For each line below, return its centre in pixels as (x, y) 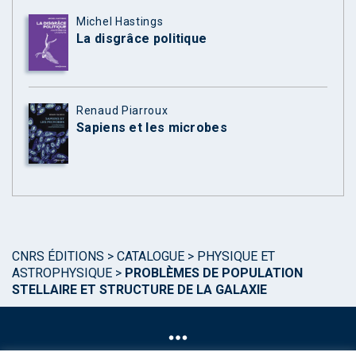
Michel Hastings (120, 21)
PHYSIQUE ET (236, 257)
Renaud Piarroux (122, 110)
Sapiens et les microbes (152, 127)
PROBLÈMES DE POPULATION (214, 273)
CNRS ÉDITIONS (58, 257)
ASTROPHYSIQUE (62, 273)
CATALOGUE (151, 257)
